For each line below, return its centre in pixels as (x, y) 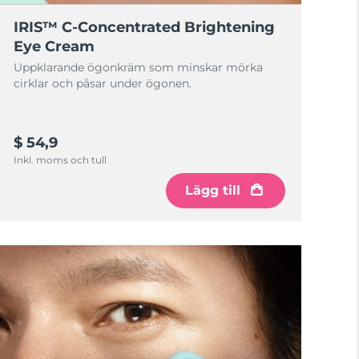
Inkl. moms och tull (61, 160)
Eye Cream (54, 46)
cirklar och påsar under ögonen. (103, 83)
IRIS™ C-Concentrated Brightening (145, 27)
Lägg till (212, 190)
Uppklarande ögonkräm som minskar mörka (139, 67)
